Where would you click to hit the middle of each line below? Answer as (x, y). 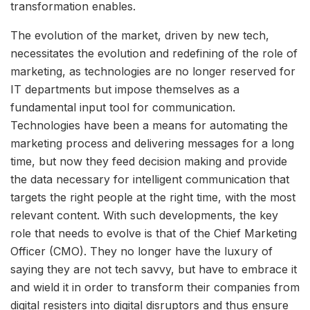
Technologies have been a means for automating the (149, 126)
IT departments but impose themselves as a (125, 90)
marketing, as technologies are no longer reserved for (153, 72)
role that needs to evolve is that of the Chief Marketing (154, 234)
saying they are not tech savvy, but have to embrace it (154, 270)
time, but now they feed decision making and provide (149, 162)
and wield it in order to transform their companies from (155, 288)
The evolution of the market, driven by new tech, (140, 36)
